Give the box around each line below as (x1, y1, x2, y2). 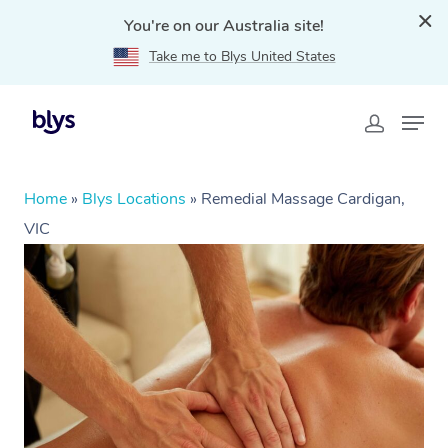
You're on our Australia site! (124, 15, 324, 37)
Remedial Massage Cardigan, (201, 188, 405, 210)
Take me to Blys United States (148, 47, 336, 66)
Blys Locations (82, 188, 186, 210)
